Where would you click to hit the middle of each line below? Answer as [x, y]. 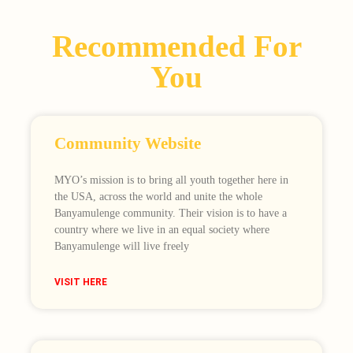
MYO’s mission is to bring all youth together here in [171, 180]
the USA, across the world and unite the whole [158, 197]
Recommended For [176, 46]
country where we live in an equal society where [162, 230]
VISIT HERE [80, 282]
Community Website [127, 144]
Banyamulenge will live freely [121, 247]
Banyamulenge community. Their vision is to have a [170, 214]
